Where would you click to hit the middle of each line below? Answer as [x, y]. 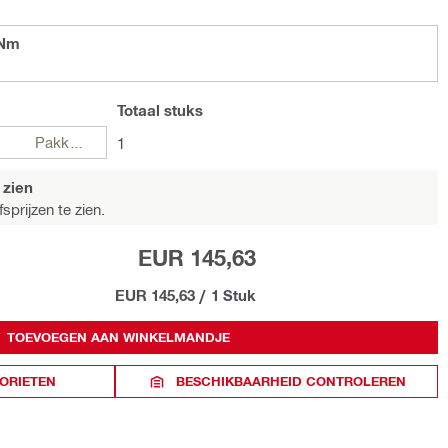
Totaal [138, 110]
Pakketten [76, 142]
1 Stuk [233, 295]
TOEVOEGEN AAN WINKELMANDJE [118, 337]
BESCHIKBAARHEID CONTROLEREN [290, 381]
